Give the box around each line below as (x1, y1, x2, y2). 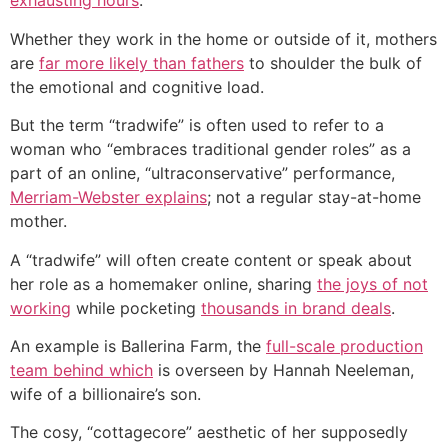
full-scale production (266, 335, 423, 356)
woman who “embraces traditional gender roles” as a (10, 139, 411, 160)
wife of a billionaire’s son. (10, 383, 201, 404)
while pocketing (71, 297, 201, 318)
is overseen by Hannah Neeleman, (153, 359, 414, 380)
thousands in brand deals (201, 297, 391, 318)
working (10, 297, 71, 318)
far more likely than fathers (39, 52, 244, 73)
